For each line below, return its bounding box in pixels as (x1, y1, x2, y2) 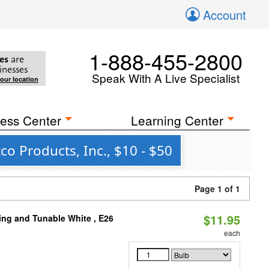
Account (203, 6, 246, 23)
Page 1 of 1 (195, 183, 240, 195)
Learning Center (131, 111, 224, 129)
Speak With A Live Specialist (92, 70, 240, 86)
